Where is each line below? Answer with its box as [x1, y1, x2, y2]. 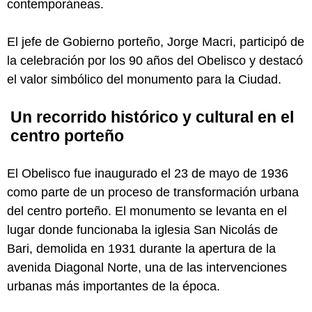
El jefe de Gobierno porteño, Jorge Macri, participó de [7, 34, 304, 49]
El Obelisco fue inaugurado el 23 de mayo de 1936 [7, 166, 288, 180]
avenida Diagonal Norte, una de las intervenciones [7, 260, 287, 274]
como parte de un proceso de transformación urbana [7, 185, 299, 199]
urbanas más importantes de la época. [7, 279, 220, 293]
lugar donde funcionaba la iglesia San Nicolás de [7, 222, 278, 237]
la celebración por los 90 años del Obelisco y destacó [7, 53, 303, 68]
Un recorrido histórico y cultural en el [10, 107, 294, 126]
